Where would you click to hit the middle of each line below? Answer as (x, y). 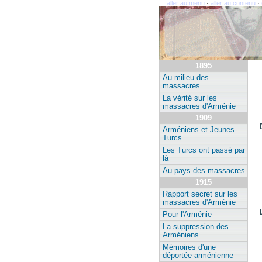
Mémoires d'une (189, 247)
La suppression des (196, 227)
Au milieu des (186, 78)
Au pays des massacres (204, 171)
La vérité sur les (190, 98)
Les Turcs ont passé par (204, 150)
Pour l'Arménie (187, 215)
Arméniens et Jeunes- (200, 130)
